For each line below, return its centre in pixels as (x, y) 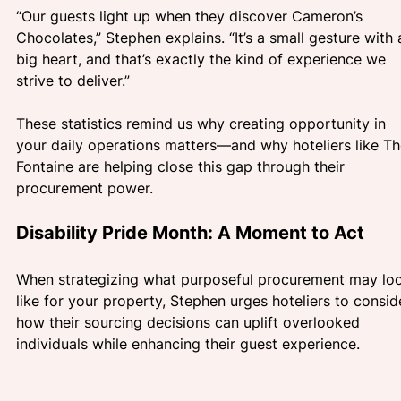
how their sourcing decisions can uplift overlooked (190, 322)
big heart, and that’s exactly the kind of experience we (203, 59)
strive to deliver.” (73, 80)
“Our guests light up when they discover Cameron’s (192, 16)
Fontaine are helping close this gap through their (183, 166)
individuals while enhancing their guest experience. (188, 343)
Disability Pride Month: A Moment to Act (190, 232)
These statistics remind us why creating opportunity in (203, 123)
